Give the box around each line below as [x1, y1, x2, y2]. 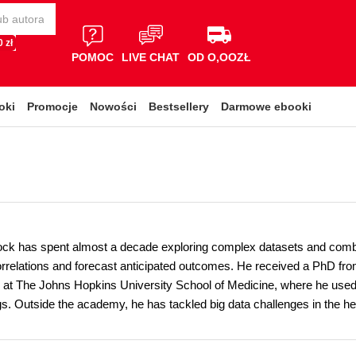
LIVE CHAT [122, 50, 180, 64]
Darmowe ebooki [221, 100, 311, 113]
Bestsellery [149, 100, 209, 113]
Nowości [90, 100, 137, 113]
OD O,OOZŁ [188, 50, 251, 64]
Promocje [27, 100, 78, 113]
